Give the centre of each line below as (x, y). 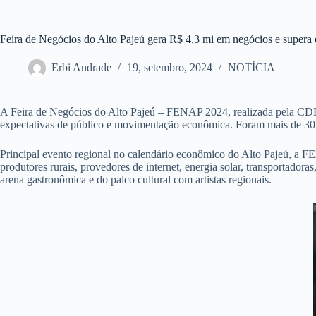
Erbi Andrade (81, 68)
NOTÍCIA (251, 68)
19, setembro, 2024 (170, 68)
